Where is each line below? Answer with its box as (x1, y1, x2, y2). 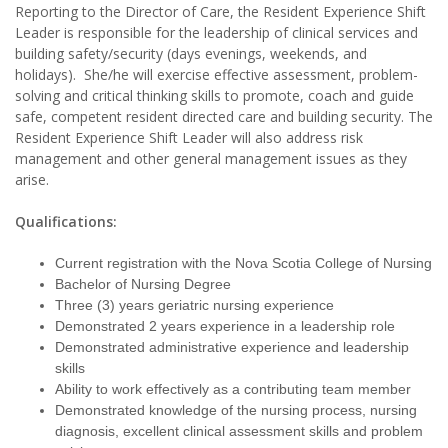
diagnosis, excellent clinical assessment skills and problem (55, 423, 423, 440)
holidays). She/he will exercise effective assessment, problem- (15, 65, 418, 85)
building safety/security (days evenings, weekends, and (15, 44, 367, 64)
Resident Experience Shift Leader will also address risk (15, 128, 363, 148)
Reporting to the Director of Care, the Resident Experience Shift (15, 2, 426, 22)
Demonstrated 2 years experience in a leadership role (55, 318, 395, 335)
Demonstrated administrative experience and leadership (55, 339, 409, 356)
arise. (15, 170, 53, 190)
